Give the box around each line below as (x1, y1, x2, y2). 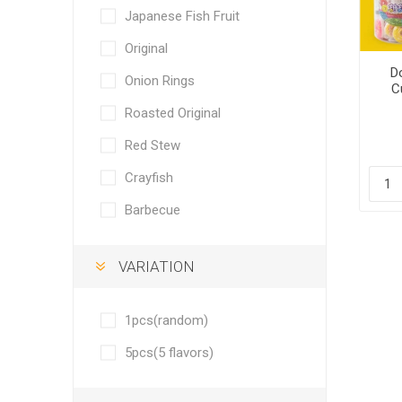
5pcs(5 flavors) (124, 345, 214, 361)
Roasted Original (124, 105, 221, 121)
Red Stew (124, 137, 180, 153)
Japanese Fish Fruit (124, 8, 240, 24)
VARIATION (118, 258, 195, 275)
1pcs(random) (124, 312, 208, 328)
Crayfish (124, 170, 173, 186)
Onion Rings (124, 73, 195, 89)
